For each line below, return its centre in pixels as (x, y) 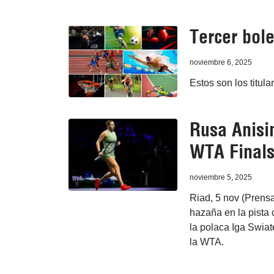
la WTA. (206, 242)
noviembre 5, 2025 (220, 178)
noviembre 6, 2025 (220, 63)
